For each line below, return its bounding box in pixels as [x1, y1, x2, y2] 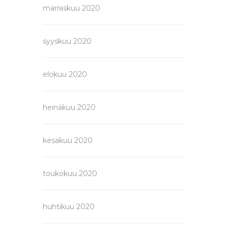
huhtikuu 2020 [43, 202, 95, 212]
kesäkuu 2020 [43, 136, 93, 146]
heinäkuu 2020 [43, 103, 96, 112]
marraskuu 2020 [43, 4, 100, 13]
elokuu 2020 [43, 70, 87, 79]
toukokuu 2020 [43, 169, 97, 179]
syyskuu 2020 [43, 37, 92, 46]
